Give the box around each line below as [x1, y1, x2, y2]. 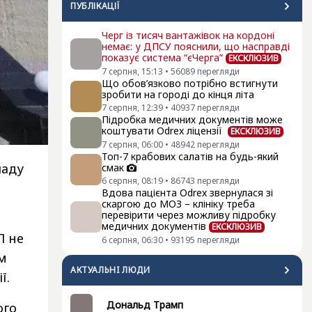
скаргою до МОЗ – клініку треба [102, 197, 255, 210]
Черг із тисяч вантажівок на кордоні [102, 29, 274, 42]
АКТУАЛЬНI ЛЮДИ [70, 264, 150, 276]
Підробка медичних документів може [102, 113, 283, 126]
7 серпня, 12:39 [102, 102, 163, 114]
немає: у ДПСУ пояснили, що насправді [102, 40, 290, 53]
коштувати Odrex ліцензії [102, 124, 225, 137]
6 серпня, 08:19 [102, 175, 163, 187]
